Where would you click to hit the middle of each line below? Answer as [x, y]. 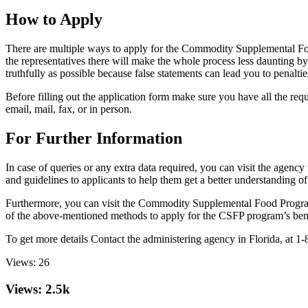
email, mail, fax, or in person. [69, 109]
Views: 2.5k [38, 289]
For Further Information [94, 138]
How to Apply [54, 20]
